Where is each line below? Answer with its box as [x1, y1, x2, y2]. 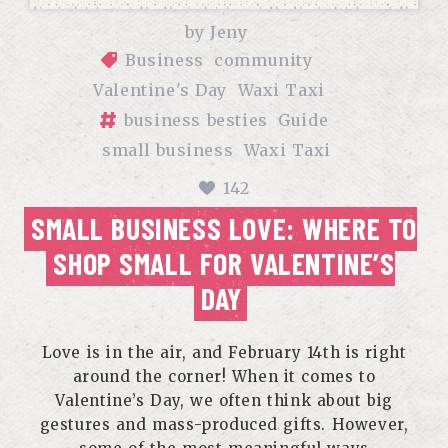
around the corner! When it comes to [72, 367, 376, 386]
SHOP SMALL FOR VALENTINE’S [53, 245, 395, 281]
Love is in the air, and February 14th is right [41, 343, 407, 362]
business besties [124, 110, 268, 130]
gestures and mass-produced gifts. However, [39, 415, 409, 434]
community [214, 50, 313, 70]
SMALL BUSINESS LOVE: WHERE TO [30, 210, 417, 246]
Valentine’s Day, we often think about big [54, 391, 393, 410]
